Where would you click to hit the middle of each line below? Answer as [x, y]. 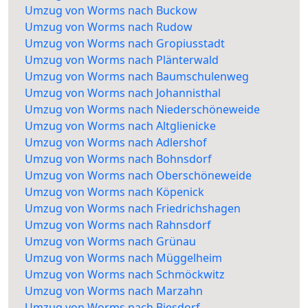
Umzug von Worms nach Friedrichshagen [133, 209]
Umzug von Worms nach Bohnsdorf [118, 159]
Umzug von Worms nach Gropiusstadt [125, 44]
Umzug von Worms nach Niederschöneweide [142, 110]
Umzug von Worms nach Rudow [109, 27]
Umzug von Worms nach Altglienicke [120, 126]
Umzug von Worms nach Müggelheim [123, 258]
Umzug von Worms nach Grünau [110, 242]
